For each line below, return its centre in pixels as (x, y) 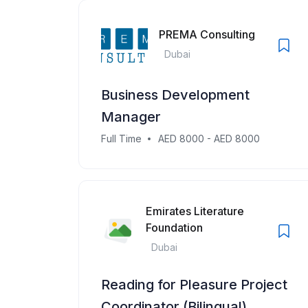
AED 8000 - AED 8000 (209, 139)
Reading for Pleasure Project (194, 285)
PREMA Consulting (207, 34)
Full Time (121, 139)
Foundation (174, 228)
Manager (131, 117)
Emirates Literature (195, 211)
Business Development (175, 95)
